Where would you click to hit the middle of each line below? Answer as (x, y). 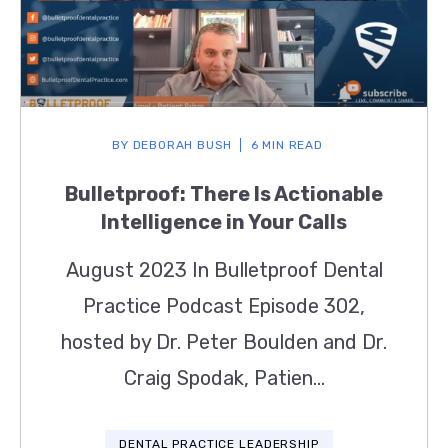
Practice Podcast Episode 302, (224, 306)
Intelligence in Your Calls (224, 222)
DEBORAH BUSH (180, 145)
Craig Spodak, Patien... (224, 378)
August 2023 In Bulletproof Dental (224, 270)
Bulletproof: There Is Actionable (224, 194)
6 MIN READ (286, 145)
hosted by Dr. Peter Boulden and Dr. (224, 342)
